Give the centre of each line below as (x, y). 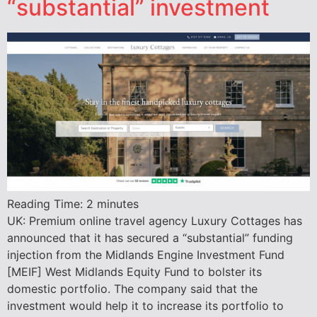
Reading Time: (47, 204)
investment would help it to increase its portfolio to (145, 306)
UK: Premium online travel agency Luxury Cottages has (155, 221)
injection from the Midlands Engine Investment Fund (146, 255)
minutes (118, 204)
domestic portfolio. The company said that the (132, 289)
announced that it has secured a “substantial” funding (150, 238)
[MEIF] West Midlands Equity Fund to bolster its (134, 272)
